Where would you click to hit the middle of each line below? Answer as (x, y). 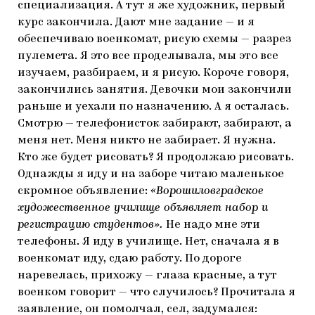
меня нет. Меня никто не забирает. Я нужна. (147, 140)
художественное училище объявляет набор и (143, 208)
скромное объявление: (84, 191)
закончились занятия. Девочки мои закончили (155, 90)
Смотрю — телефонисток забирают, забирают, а (155, 123)
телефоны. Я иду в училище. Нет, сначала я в (148, 242)
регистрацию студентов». (92, 225)
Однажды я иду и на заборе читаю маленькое (151, 174)
